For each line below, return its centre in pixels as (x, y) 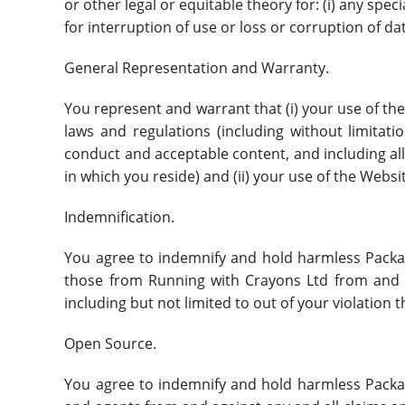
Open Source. (113, 343)
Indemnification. (122, 217)
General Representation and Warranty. (199, 67)
